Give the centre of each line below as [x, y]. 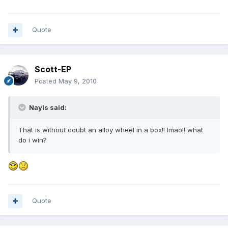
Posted [47, 81]
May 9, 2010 [78, 81]
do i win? [33, 140]
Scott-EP [53, 69]
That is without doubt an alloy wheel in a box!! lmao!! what [111, 130]
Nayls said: [47, 108]
